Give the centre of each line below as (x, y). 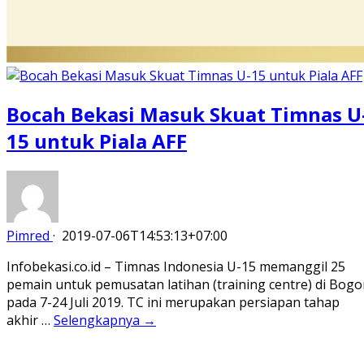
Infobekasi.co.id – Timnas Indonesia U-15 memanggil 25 (176, 266)
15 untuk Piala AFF (97, 141)
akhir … (30, 320)
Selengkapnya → (105, 320)
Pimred (28, 235)
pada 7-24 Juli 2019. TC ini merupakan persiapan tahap (173, 302)
